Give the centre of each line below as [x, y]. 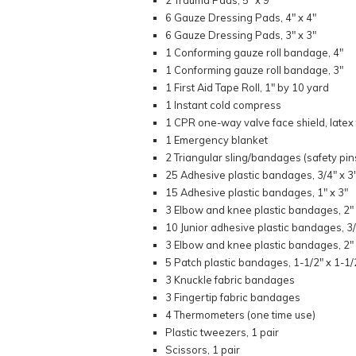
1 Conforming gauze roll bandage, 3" [255, 70]
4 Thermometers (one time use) [241, 315]
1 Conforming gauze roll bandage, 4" [255, 53]
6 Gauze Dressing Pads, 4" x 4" [241, 18]
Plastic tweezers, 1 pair [222, 333]
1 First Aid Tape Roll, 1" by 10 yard [248, 88]
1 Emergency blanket [217, 140]
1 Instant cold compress [224, 105]
